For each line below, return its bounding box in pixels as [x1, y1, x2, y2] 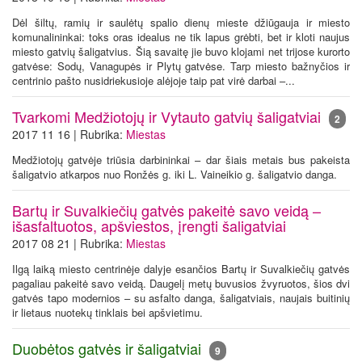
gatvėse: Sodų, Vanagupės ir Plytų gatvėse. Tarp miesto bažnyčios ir [12, 58, 350, 74]
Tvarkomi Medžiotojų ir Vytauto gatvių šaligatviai [12, 106, 329, 127]
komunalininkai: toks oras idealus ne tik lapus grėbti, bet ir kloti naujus [12, 29, 350, 44]
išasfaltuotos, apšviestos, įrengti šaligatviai [12, 215, 286, 236]
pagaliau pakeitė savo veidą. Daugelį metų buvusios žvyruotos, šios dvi [12, 276, 350, 291]
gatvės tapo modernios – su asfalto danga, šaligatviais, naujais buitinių [12, 290, 350, 305]
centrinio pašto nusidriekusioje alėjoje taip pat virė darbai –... [12, 73, 295, 88]
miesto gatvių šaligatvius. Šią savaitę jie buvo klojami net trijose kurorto [12, 44, 350, 59]
